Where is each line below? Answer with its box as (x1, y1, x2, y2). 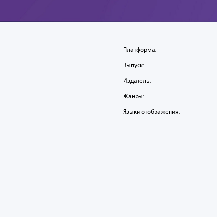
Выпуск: (123, 61, 145, 69)
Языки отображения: (123, 107, 181, 116)
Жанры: (123, 92, 145, 100)
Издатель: (123, 76, 152, 85)
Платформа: (123, 45, 157, 54)
